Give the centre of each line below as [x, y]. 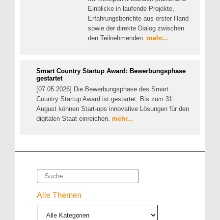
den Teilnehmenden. [117, 38]
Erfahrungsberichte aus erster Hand [138, 19]
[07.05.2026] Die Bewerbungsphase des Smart [102, 89]
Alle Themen [59, 195]
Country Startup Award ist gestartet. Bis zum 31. [105, 99]
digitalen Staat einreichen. [74, 118]
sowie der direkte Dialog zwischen [136, 28]
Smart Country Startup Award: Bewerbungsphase [111, 71]
